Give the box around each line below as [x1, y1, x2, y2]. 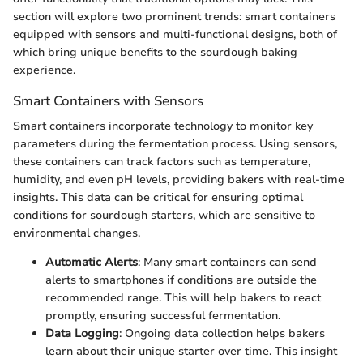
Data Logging [45, 326, 119, 342]
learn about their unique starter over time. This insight [45, 344, 337, 360]
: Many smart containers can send [138, 254, 317, 271]
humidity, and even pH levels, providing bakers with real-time [13, 172, 344, 188]
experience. [13, 62, 75, 78]
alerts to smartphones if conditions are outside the [45, 272, 317, 288]
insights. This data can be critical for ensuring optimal [13, 190, 303, 206]
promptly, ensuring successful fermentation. [45, 308, 280, 324]
